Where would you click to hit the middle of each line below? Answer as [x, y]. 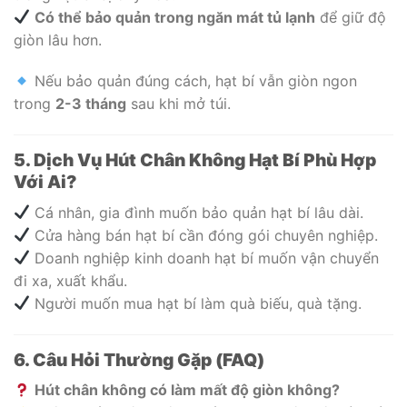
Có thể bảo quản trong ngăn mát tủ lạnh [175, 17]
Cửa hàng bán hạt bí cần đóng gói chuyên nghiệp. [204, 235]
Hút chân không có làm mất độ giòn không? [188, 390]
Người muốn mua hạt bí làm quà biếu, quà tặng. [196, 303]
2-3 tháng [91, 104]
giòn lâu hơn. [58, 40]
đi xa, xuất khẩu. [70, 280]
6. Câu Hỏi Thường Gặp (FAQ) [139, 359]
